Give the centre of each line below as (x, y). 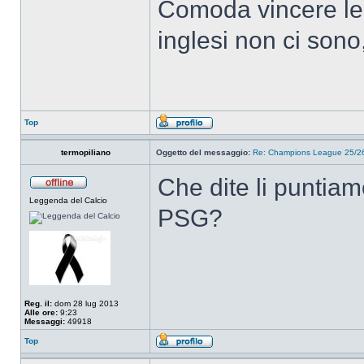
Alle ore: (41, 312)
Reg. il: (38, 303)
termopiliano (85, 152)
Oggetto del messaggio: (203, 152)
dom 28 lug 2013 (85, 303)
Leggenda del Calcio (68, 200)
